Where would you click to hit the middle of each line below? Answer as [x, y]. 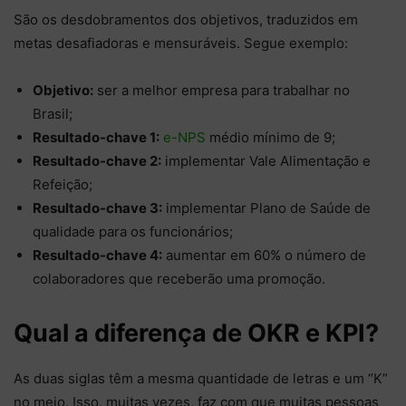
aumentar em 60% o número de [264, 255]
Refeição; [63, 184]
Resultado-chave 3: [97, 208]
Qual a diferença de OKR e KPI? [196, 333]
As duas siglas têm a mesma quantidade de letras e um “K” [201, 378]
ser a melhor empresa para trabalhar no [222, 90]
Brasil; [54, 113]
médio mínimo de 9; [271, 137]
